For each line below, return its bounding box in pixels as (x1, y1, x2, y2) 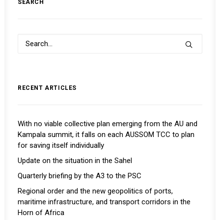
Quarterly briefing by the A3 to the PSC (18, 171, 141, 180)
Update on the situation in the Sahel (18, 156, 132, 165)
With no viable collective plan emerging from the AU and (18, 119, 197, 128)
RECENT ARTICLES (18, 84, 77, 91)
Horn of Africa (18, 208, 64, 217)
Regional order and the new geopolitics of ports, (18, 187, 173, 195)
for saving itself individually (18, 141, 104, 150)
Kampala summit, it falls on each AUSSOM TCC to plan (18, 130, 194, 139)
